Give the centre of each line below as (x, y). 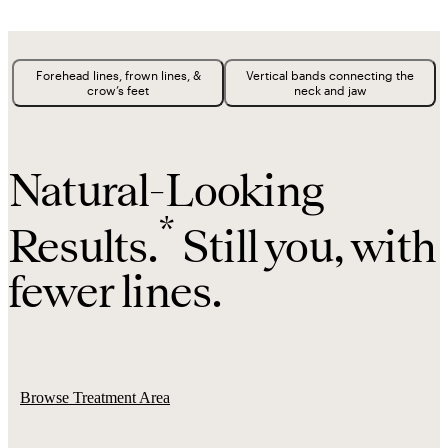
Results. (83, 245)
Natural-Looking (166, 189)
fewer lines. (115, 290)
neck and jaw (330, 90)
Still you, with (305, 245)
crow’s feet (118, 90)
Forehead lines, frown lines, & (118, 75)
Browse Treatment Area (95, 397)
